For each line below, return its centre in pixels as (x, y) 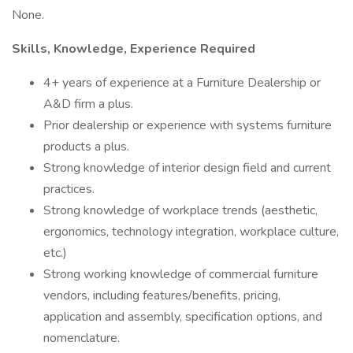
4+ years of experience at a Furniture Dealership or (182, 83)
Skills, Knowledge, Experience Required (134, 49)
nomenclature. (82, 338)
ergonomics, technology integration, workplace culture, (191, 232)
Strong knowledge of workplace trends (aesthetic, (180, 210)
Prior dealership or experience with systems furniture (188, 125)
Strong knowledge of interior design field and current (187, 168)
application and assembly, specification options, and (183, 317)
